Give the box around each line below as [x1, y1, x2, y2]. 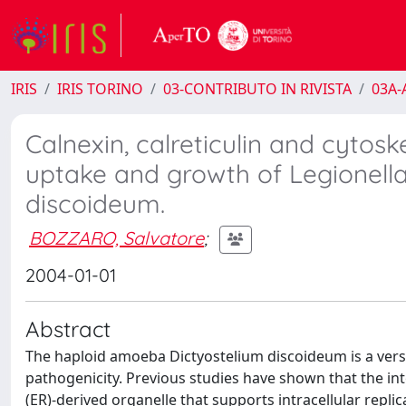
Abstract [25, 315, 111, 343]
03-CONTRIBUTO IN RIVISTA [163, 79, 352, 99]
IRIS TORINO [57, 79, 143, 99]
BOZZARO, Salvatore [29, 226, 204, 249]
